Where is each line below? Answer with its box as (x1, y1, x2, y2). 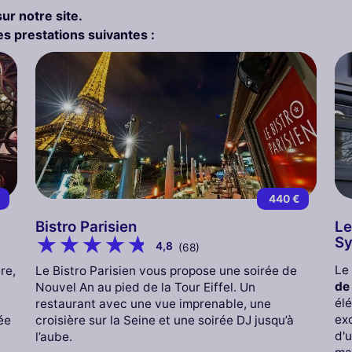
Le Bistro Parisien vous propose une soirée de (35, 262, 297, 278)
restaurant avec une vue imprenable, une (35, 295, 271, 311)
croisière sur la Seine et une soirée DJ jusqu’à (35, 312, 294, 328)
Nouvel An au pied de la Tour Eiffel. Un (35, 279, 255, 295)
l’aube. (35, 328, 72, 344)
